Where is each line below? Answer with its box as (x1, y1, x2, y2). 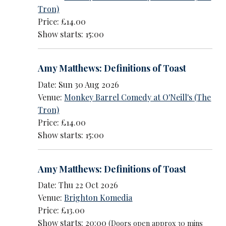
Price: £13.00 (38, 205, 85, 216)
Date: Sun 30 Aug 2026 (38, 79, 120, 90)
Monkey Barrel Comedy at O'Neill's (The (64, 91, 211, 102)
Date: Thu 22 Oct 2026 (38, 180, 119, 191)
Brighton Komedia (64, 192, 133, 203)
